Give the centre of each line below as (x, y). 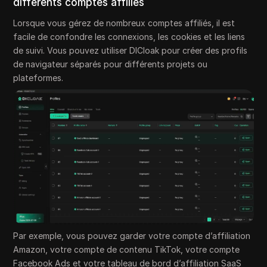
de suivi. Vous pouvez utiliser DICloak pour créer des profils (131, 50)
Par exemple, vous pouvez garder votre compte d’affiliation (132, 236)
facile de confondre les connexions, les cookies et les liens (129, 36)
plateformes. (38, 77)
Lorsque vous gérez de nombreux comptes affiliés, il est (124, 23)
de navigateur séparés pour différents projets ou (111, 64)
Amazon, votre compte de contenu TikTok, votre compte (127, 250)
